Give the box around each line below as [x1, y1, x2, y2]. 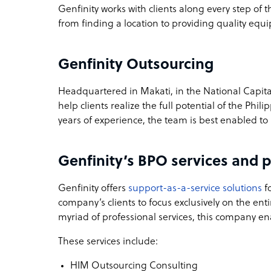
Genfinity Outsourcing [58, 57, 214, 73]
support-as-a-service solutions [128, 183, 262, 194]
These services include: [58, 236, 158, 247]
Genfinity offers [58, 183, 128, 194]
